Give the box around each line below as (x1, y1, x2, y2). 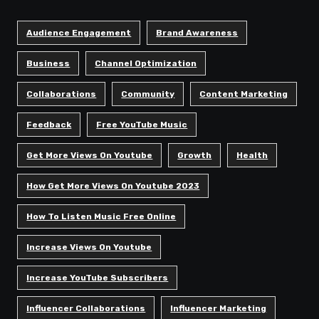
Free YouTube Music (96, 120, 188, 130)
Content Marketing (199, 89, 288, 99)
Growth (177, 150, 212, 160)
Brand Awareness (156, 28, 239, 38)
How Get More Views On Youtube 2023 (26, 181, 200, 191)
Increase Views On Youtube (26, 242, 152, 252)
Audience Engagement (26, 28, 132, 38)
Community (121, 89, 175, 99)
